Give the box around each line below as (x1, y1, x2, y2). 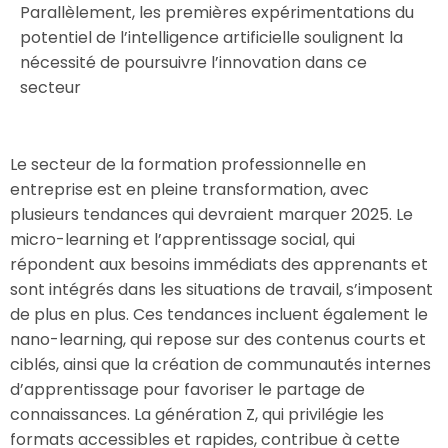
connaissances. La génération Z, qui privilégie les (10, 403, 384, 426)
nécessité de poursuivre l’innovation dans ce (20, 51, 367, 74)
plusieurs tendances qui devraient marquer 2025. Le (10, 203, 413, 226)
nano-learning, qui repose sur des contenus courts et (10, 328, 426, 351)
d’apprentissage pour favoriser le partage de (10, 378, 365, 401)
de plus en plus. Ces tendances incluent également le (10, 303, 428, 326)
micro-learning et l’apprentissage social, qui (10, 228, 355, 251)
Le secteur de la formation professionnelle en (10, 153, 366, 176)
